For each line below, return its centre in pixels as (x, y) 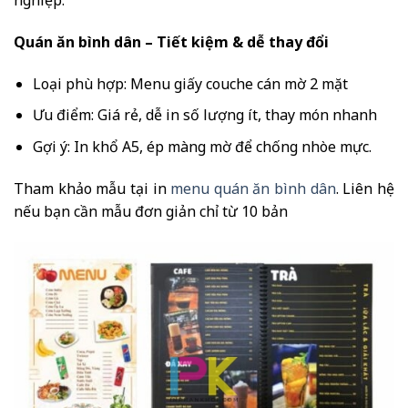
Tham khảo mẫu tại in (92, 188)
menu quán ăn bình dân (253, 188)
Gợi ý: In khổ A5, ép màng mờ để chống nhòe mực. (202, 146)
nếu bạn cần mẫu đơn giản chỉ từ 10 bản (151, 211)
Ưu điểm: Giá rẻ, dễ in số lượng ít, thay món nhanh (204, 115)
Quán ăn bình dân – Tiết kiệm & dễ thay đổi (171, 41)
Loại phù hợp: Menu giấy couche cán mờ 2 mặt (190, 83)
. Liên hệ (365, 188)
